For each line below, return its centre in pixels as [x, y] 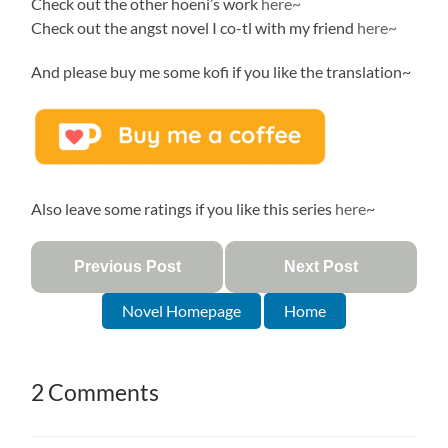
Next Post [320, 266]
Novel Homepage [181, 310]
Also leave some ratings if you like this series [183, 208]
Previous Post [127, 266]
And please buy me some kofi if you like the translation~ [221, 71]
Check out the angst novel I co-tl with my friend [194, 27]
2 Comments [95, 392]
